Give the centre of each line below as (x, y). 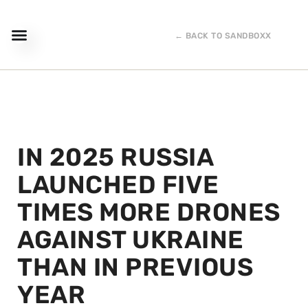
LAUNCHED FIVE (118, 185)
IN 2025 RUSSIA (115, 157)
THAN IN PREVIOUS (135, 267)
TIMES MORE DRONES (149, 212)
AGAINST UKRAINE (131, 240)
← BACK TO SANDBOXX (223, 36)
